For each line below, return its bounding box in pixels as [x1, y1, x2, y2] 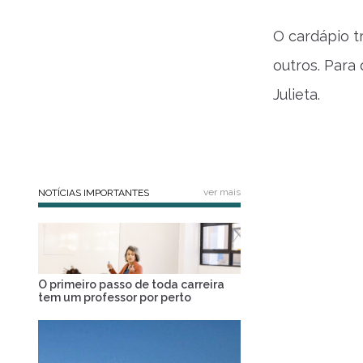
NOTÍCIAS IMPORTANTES [38, 187, 149, 199]
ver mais [203, 186, 241, 198]
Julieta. [273, 86, 320, 103]
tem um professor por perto [38, 290, 191, 304]
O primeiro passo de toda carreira [38, 277, 224, 291]
